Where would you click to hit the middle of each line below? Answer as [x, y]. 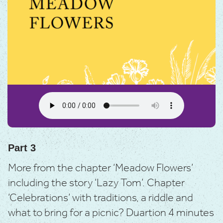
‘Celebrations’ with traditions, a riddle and [101, 198]
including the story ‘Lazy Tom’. [77, 183]
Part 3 [22, 148]
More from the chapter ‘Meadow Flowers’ [101, 168]
